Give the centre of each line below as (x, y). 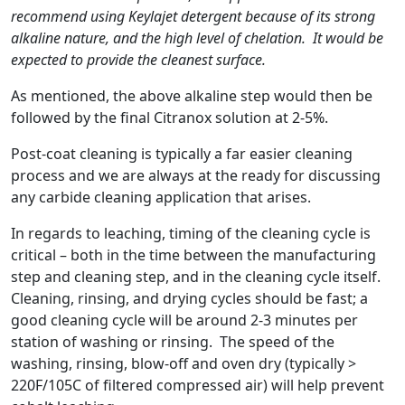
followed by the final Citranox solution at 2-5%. (170, 117)
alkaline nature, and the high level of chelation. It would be (197, 38)
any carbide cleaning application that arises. (161, 197)
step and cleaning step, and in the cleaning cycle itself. (196, 276)
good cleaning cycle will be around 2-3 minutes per (184, 320)
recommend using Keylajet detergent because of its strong (193, 16)
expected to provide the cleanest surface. (138, 59)
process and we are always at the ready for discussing (196, 175)
